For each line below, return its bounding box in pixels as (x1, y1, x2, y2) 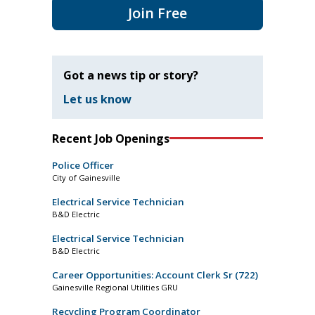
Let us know (63, 91, 131, 107)
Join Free (128, 3, 187, 22)
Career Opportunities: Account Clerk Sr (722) (52, 268, 258, 281)
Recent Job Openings (52, 130, 169, 146)
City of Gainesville (52, 172, 120, 183)
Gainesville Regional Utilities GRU (52, 281, 178, 292)
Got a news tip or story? (63, 67, 198, 83)
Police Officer (52, 158, 114, 172)
